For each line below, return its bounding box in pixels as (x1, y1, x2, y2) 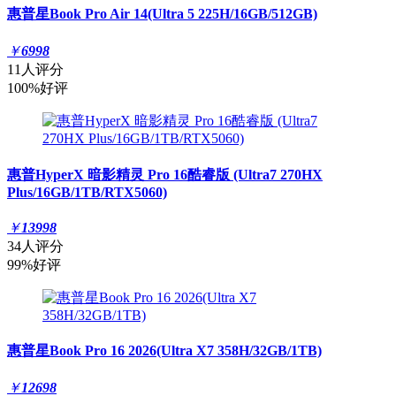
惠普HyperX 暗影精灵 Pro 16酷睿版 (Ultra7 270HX (7, 166, 323, 182)
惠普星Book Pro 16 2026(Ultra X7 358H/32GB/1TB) (7, 343, 322, 359)
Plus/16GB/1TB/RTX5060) (7, 184, 167, 200)
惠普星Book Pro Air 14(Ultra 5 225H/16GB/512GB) (7, 6, 317, 22)
